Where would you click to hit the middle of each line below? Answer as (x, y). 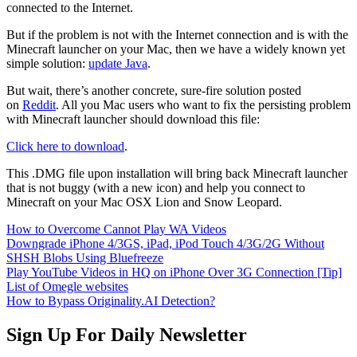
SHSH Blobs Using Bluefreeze (85, 257)
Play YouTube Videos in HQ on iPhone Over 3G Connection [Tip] (174, 272)
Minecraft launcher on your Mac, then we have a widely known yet (176, 49)
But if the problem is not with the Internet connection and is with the (177, 34)
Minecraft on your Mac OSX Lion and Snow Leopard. (144, 202)
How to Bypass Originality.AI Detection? (111, 300)
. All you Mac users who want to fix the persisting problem (203, 104)
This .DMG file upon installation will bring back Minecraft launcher (177, 173)
